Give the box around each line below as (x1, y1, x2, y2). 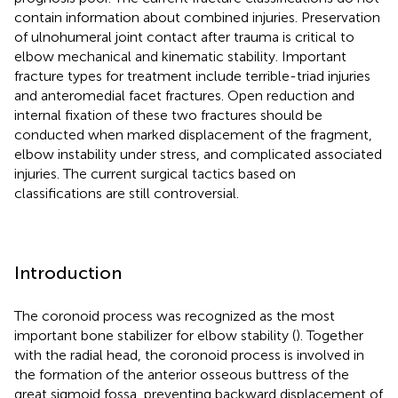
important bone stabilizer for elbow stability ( (14, 326, 296, 344)
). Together (296, 326, 363, 344)
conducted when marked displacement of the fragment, (14, 125, 372, 143)
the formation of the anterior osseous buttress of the (14, 365, 349, 383)
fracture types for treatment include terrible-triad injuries (14, 67, 370, 84)
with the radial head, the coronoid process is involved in (14, 346, 364, 363)
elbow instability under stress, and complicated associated (14, 145, 382, 163)
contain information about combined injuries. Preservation (14, 8, 380, 26)
